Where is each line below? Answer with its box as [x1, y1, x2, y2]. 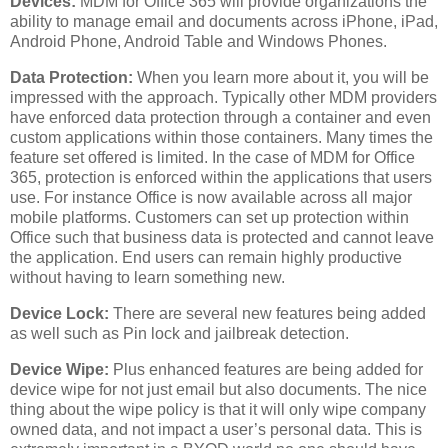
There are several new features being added [113, 304, 426, 322]
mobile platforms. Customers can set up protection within [10, 209, 409, 227]
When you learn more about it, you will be [137, 69, 429, 87]
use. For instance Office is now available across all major [10, 189, 412, 207]
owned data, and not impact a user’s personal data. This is [10, 420, 422, 438]
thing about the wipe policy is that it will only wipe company [10, 400, 426, 418]
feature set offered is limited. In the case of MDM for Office [10, 149, 415, 167]
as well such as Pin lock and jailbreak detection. [10, 324, 349, 342]
